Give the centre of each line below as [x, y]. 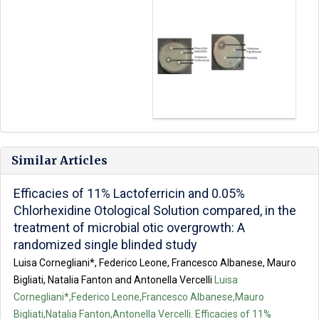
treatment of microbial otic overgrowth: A [129, 228]
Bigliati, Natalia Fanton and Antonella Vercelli [113, 280]
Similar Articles [59, 161]
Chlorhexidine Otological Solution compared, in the [155, 211]
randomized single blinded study [105, 245]
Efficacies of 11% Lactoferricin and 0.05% [129, 194]
